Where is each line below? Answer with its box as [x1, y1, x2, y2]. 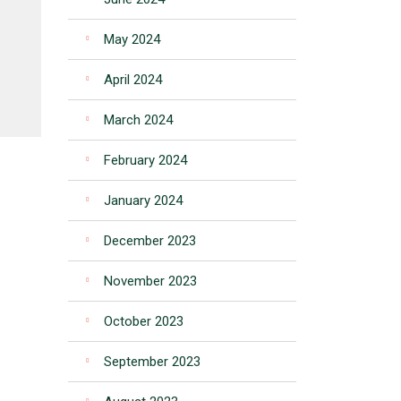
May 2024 [104, 31, 160, 47]
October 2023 [104, 313, 183, 329]
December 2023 [104, 233, 196, 249]
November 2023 [104, 273, 197, 289]
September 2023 [104, 354, 200, 370]
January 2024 [104, 192, 183, 209]
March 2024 [104, 112, 173, 128]
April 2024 [104, 72, 162, 88]
